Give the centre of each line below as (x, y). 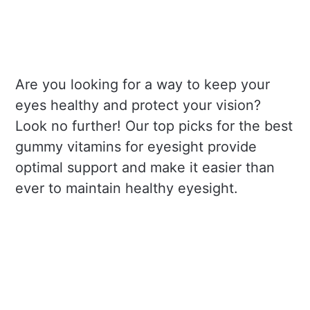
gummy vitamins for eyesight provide (136, 146)
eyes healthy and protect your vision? (138, 105)
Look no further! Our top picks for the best (154, 126)
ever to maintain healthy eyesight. (127, 188)
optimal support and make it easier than (145, 167)
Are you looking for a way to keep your (143, 84)
